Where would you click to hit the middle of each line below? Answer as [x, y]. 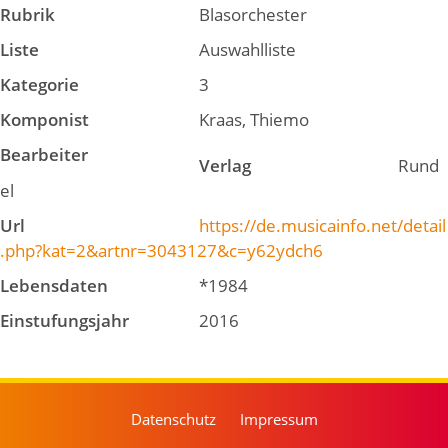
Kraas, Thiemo [254, 119]
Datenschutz [173, 419]
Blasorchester [253, 14]
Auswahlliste [248, 49]
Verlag [225, 165]
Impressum [278, 419]
